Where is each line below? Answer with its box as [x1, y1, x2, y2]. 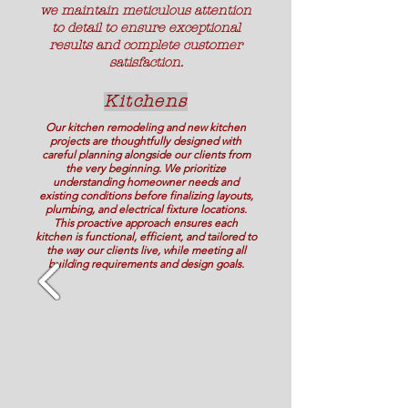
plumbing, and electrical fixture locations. [45, 202, 247, 216]
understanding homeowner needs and [53, 175, 239, 189]
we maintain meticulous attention [40, 3, 251, 18]
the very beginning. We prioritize [66, 161, 226, 175]
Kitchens [104, 92, 188, 111]
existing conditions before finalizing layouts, [38, 189, 253, 202]
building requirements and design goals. [47, 257, 244, 270]
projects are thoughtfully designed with [50, 134, 241, 148]
